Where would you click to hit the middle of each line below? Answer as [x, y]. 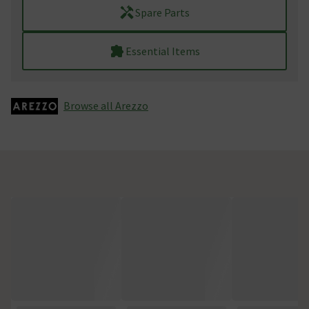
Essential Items [162, 51]
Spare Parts [163, 12]
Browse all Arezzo [106, 105]
